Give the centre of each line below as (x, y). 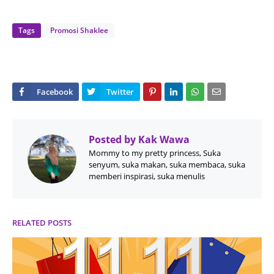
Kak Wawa (163, 139)
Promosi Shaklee (79, 30)
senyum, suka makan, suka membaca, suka (167, 164)
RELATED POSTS (42, 222)
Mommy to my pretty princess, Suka (155, 153)
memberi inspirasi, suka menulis (147, 176)
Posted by (112, 139)
